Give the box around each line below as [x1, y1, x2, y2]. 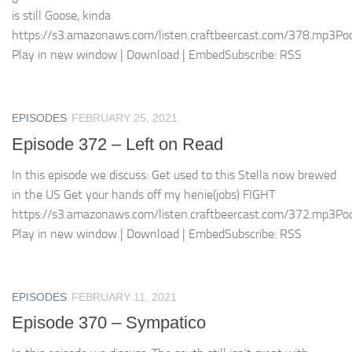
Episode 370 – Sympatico [12, 312, 206, 332]
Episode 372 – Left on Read [12, 134, 223, 154]
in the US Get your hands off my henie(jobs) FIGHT [12, 186, 275, 202]
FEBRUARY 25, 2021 [71, 112, 178, 125]
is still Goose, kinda [12, 8, 111, 24]
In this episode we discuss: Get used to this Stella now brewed [12, 167, 336, 182]
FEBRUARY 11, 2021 [71, 290, 177, 303]
